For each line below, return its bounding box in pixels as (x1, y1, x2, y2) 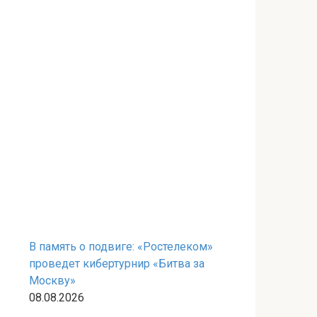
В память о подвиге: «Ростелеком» (29, 240, 213, 253)
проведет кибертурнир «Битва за (29, 257, 204, 270)
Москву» (29, 274, 76, 287)
